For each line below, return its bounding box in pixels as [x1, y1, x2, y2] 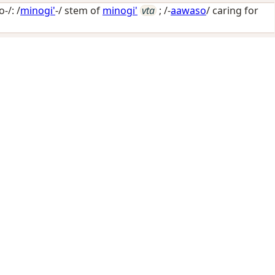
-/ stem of [55, 4, 100, 17]
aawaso [171, 4, 206, 17]
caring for [212, 4, 258, 17]
